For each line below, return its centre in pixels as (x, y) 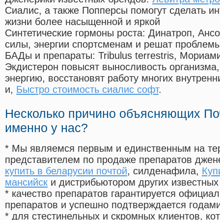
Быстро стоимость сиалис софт (87, 90)
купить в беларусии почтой (66, 171)
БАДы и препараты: (52, 56)
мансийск (26, 182)
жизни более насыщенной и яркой (82, 22)
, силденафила (162, 171)
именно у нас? (46, 128)
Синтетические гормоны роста (74, 33)
